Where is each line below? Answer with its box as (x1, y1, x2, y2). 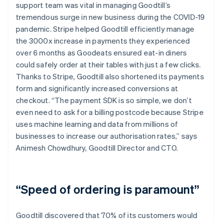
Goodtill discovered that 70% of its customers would (16, 210, 198, 220)
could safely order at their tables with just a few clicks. (16, 59, 201, 69)
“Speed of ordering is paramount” (16, 181, 200, 197)
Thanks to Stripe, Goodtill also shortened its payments (16, 71, 204, 81)
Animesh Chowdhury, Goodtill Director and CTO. (16, 142, 178, 153)
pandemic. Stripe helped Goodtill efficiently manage (16, 23, 195, 34)
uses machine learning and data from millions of (16, 118, 178, 129)
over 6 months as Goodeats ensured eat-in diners (16, 47, 187, 57)
